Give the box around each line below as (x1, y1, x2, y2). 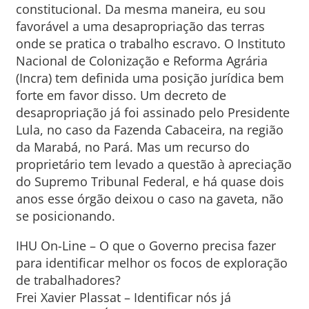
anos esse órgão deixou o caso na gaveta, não (15, 190, 283, 207)
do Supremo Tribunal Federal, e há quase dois (15, 173, 284, 190)
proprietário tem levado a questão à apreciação (15, 156, 292, 172)
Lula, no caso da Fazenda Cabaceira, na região (15, 121, 283, 138)
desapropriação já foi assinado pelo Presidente (15, 104, 290, 121)
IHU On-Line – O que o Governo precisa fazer (15, 237, 276, 254)
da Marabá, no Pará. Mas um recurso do (15, 139, 250, 155)
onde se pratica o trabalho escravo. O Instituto (15, 35, 286, 52)
